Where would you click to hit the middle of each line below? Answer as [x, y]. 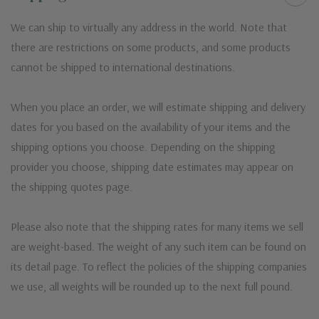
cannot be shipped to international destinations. [123, 67]
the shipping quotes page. [72, 186]
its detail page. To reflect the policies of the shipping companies [159, 266]
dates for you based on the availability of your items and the [151, 126]
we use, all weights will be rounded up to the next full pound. [152, 286]
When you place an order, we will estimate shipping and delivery [158, 106]
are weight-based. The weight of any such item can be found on [158, 246]
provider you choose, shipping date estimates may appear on [152, 166]
